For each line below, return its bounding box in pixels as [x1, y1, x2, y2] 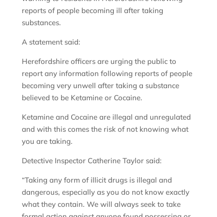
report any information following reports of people [21, 68, 192, 78]
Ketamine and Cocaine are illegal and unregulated [21, 112, 191, 122]
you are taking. [21, 136, 73, 146]
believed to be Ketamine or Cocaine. [21, 93, 142, 102]
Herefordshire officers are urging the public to [21, 56, 176, 66]
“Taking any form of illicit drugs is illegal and [21, 175, 172, 185]
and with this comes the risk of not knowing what [21, 124, 188, 134]
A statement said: [21, 37, 80, 46]
